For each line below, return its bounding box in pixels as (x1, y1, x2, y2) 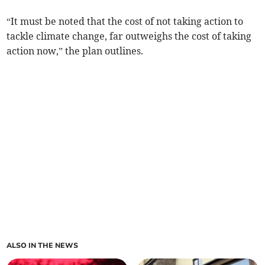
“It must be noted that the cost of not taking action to (7, 15, 244, 28)
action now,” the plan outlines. (7, 45, 144, 57)
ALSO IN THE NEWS (7, 241, 79, 251)
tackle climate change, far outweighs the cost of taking (7, 30, 252, 43)
